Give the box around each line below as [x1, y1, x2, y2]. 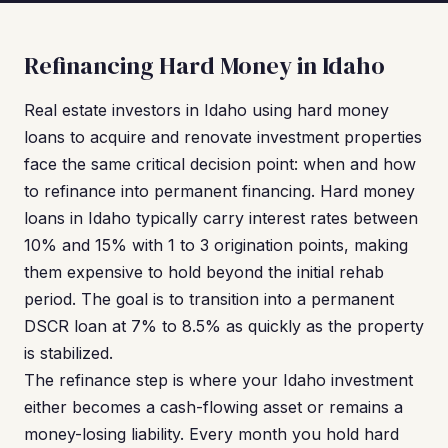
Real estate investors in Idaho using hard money [24, 100, 389, 120]
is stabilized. [24, 343, 113, 363]
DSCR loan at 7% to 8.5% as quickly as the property [24, 316, 424, 336]
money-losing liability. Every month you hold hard [24, 424, 399, 444]
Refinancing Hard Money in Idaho [24, 49, 385, 82]
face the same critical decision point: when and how [24, 154, 416, 174]
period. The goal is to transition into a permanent [24, 289, 394, 309]
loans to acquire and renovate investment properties [24, 127, 422, 147]
